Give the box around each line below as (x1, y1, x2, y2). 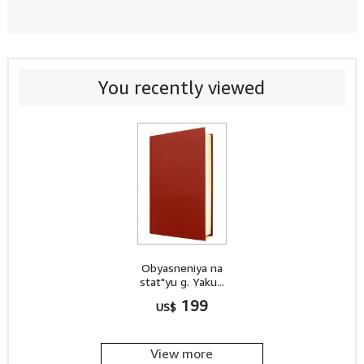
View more (150, 345, 214, 362)
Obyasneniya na (141, 261, 223, 275)
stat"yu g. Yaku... (139, 275, 224, 288)
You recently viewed (98, 77, 266, 98)
